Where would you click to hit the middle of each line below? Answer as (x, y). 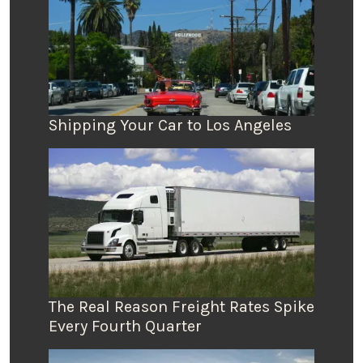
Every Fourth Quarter (125, 327)
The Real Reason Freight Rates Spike (181, 307)
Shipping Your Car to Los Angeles (170, 126)
